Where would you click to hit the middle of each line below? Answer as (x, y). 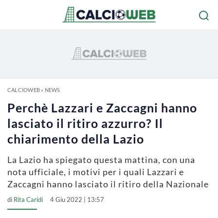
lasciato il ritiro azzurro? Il (85, 123)
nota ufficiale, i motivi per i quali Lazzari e (96, 172)
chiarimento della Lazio (76, 139)
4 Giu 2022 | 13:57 (77, 200)
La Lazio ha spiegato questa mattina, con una (101, 160)
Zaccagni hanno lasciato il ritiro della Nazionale (108, 184)
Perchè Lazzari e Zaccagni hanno (102, 108)
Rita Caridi (28, 200)
